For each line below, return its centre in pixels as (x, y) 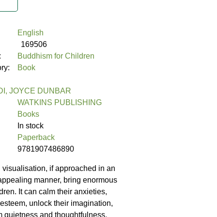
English (31, 33)
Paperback (36, 138)
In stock (31, 126)
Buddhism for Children (56, 56)
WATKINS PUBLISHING (60, 103)
